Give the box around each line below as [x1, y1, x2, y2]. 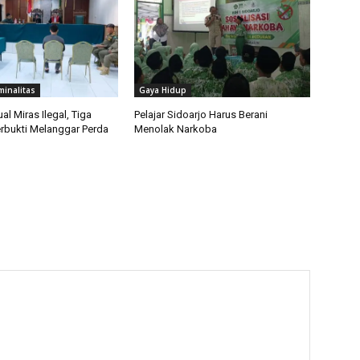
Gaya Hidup [139, 84, 187, 96]
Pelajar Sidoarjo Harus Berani [134, 108, 268, 121]
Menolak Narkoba [134, 123, 218, 136]
